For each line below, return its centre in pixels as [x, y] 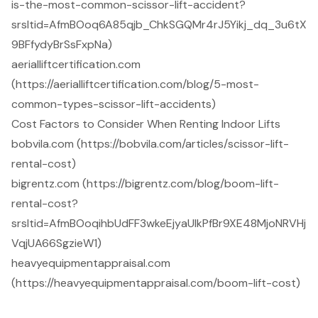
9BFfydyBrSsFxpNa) [62, 44]
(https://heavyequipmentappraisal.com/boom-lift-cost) [156, 283]
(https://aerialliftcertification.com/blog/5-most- [135, 84]
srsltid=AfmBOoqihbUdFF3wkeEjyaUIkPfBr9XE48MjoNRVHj [159, 223]
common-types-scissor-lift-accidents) [114, 104]
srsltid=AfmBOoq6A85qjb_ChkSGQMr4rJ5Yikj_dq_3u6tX [159, 24]
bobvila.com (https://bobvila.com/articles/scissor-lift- [150, 143]
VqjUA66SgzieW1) [56, 243]
